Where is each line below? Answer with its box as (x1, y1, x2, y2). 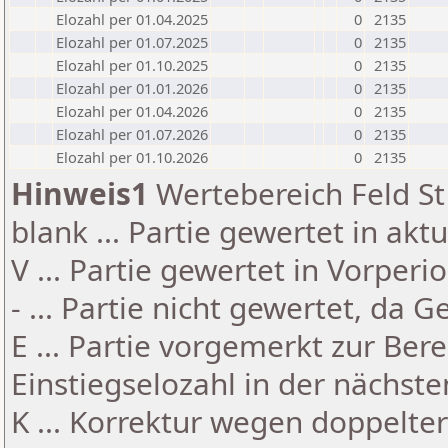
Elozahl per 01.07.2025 (56, 32, 208, 52)
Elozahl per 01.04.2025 (56, 9, 208, 29)
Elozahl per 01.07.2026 (56, 124, 208, 144)
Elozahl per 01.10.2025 (56, 55, 208, 75)
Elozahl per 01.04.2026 (56, 101, 208, 121)
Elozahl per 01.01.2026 (56, 78, 208, 98)
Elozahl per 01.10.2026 (56, 147, 208, 167)
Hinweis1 (11, 173, 148, 214)
